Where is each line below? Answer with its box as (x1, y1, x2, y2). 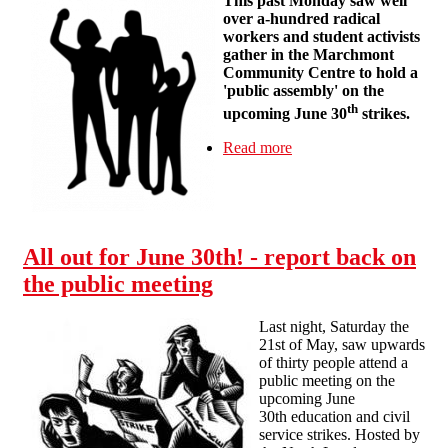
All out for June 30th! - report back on (23, 244, 416, 271)
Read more (223, 138, 292, 156)
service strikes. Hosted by (259, 426, 420, 444)
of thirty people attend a (259, 354, 408, 372)
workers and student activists (223, 28, 420, 46)
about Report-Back (292, 138, 412, 156)
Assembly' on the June (292, 174, 434, 192)
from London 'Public (292, 156, 423, 174)
